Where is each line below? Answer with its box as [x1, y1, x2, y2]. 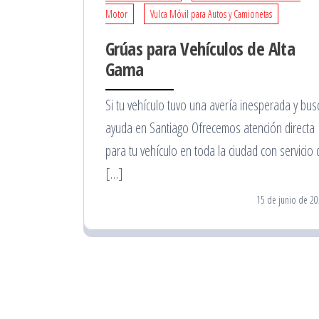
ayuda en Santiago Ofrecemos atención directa [105, 118, 315, 137]
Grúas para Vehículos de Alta [105, 36, 296, 61]
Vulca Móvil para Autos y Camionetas [150, 7, 272, 21]
